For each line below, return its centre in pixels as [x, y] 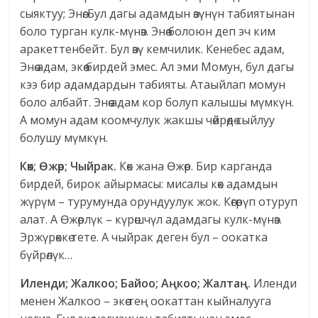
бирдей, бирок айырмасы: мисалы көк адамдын [149, 184]
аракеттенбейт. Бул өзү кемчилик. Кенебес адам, [153, 49]
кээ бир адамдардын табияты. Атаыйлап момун [153, 85]
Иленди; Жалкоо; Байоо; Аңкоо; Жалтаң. [136, 284]
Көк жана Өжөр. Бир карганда [194, 166]
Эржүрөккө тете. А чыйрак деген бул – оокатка [144, 237]
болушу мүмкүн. [64, 138]
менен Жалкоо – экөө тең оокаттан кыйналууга [146, 301]
